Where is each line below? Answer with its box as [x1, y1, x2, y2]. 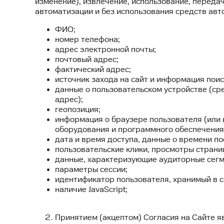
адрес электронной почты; [55, 45, 156, 54]
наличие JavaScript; [55, 185, 127, 194]
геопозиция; [55, 105, 100, 114]
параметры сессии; [55, 165, 127, 174]
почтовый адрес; [55, 55, 118, 64]
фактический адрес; [55, 65, 131, 74]
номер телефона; [55, 35, 120, 44]
